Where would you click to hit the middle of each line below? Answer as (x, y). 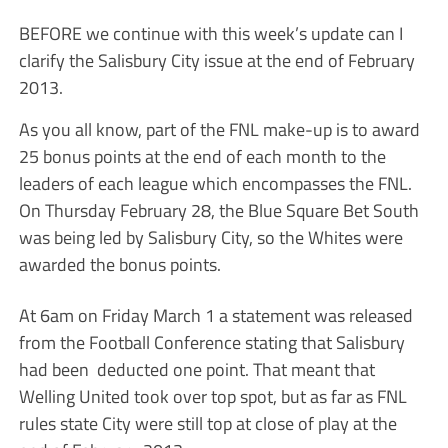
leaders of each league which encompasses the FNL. (215, 182)
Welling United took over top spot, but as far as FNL (212, 395)
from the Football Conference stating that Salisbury (211, 341)
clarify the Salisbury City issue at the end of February (216, 59)
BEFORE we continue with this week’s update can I (210, 32)
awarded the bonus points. (119, 263)
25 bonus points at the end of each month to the (202, 155)
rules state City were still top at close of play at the (207, 422)
